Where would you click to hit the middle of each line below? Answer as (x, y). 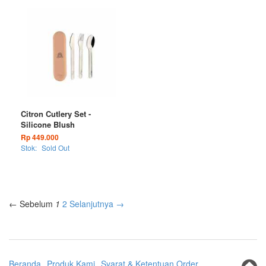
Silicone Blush (48, 124)
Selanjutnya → (97, 204)
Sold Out (56, 148)
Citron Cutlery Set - (56, 114)
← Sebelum (31, 204)
